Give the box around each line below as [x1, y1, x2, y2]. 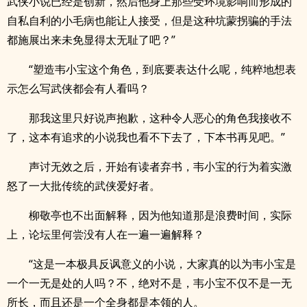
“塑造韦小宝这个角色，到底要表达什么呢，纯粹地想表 [29, 62, 296, 77]
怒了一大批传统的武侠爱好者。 [7, 178, 160, 193]
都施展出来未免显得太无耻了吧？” [7, 32, 175, 47]
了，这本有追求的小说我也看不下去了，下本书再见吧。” [7, 130, 285, 145]
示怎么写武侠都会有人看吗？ [7, 81, 149, 96]
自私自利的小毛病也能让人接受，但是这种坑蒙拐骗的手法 [7, 13, 292, 28]
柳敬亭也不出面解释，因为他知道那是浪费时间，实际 [29, 208, 292, 223]
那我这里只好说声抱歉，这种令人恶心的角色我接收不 [29, 110, 292, 125]
